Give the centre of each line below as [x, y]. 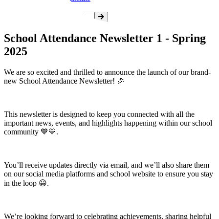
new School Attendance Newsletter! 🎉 [64, 81]
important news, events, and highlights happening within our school [108, 123]
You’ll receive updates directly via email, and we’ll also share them [107, 165]
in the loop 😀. [26, 183]
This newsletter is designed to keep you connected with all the [99, 114]
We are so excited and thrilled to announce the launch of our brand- [107, 72]
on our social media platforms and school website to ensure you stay [109, 174]
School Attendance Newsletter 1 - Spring [105, 38]
